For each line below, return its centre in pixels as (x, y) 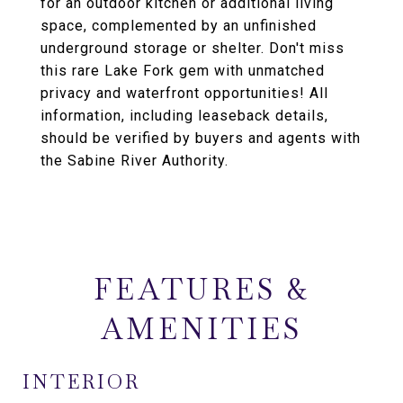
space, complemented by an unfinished (179, 26)
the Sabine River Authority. (134, 161)
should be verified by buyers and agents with (201, 138)
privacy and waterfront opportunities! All (184, 93)
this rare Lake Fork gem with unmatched (183, 71)
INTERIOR (81, 382)
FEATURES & (201, 289)
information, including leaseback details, (184, 116)
